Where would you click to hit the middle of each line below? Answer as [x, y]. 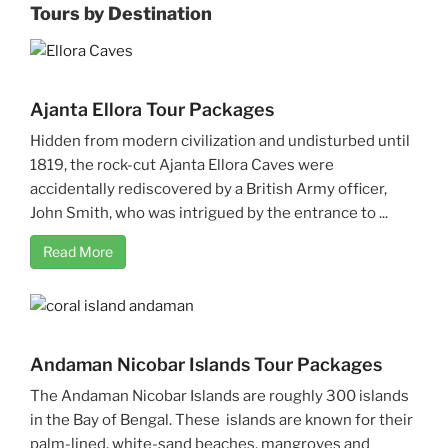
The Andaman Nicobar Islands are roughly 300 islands [219, 396]
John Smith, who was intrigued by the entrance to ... [209, 213]
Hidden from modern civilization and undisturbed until [220, 141]
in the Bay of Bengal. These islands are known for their [221, 420]
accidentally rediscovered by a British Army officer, [208, 189]
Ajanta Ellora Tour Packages [152, 110]
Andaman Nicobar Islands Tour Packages [206, 365]
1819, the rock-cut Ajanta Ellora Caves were [182, 165]
